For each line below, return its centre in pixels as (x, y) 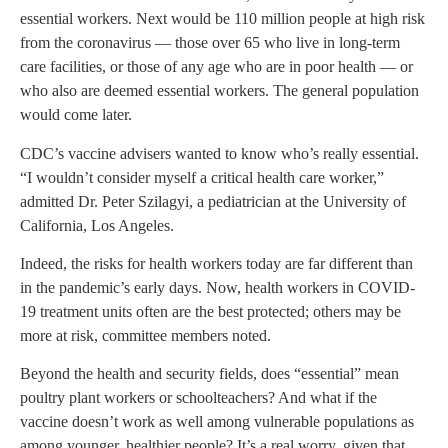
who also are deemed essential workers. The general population (219, 91)
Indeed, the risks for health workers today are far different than (216, 263)
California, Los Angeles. (97, 225)
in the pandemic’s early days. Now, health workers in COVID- (217, 287)
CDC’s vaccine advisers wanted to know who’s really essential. (219, 153)
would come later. (76, 115)
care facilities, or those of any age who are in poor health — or (216, 67)
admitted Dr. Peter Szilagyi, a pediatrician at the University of (213, 201)
